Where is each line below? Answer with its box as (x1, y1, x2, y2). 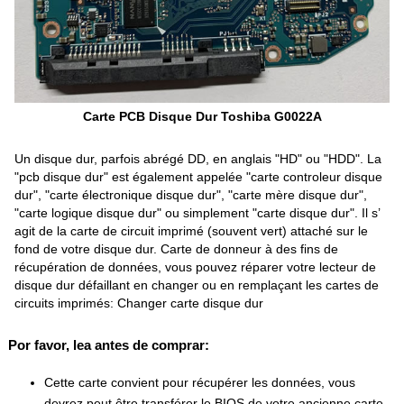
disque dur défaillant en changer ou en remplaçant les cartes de (14, 278, 380, 293)
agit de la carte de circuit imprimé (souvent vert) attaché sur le (14, 224, 369, 239)
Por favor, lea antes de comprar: (8, 337, 210, 353)
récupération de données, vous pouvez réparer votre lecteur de (14, 260, 377, 275)
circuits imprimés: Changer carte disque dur (14, 296, 264, 311)
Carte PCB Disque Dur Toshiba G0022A (82, 108, 322, 124)
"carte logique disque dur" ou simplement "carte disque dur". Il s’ (14, 206, 381, 221)
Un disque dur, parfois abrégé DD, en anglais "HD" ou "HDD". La (14, 151, 382, 167)
